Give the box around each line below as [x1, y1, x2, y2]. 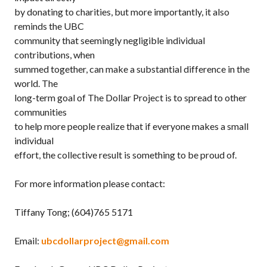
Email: [14, 235, 41, 246]
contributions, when [14, 49, 95, 60]
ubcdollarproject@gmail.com [41, 235, 169, 246]
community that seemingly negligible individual [14, 35, 205, 46]
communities [14, 106, 67, 117]
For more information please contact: [14, 178, 165, 189]
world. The [14, 77, 58, 89]
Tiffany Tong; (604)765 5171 [14, 206, 133, 218]
